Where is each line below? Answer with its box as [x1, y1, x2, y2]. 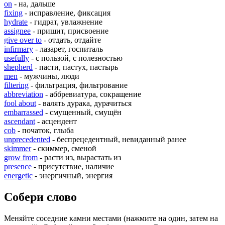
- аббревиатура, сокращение [43, 90, 141, 99]
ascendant [4, 117, 35, 126]
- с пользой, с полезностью [29, 54, 123, 63]
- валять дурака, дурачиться [36, 99, 132, 108]
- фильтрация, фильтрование [29, 81, 128, 90]
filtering [4, 81, 29, 90]
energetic [4, 171, 33, 180]
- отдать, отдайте [42, 36, 101, 45]
